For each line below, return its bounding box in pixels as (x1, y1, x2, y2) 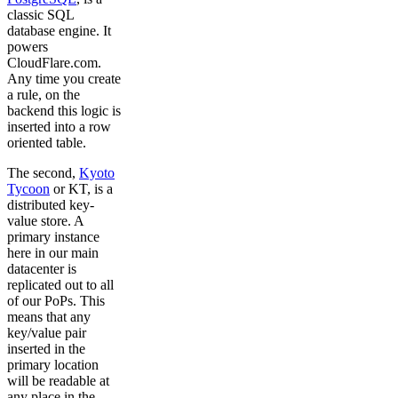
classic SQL (7, 7, 74, 23)
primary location (7, 357, 99, 373)
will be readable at (7, 373, 109, 389)
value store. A (7, 213, 84, 229)
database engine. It (7, 23, 111, 39)
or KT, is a (50, 181, 113, 197)
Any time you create (7, 71, 121, 87)
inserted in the (7, 341, 85, 357)
